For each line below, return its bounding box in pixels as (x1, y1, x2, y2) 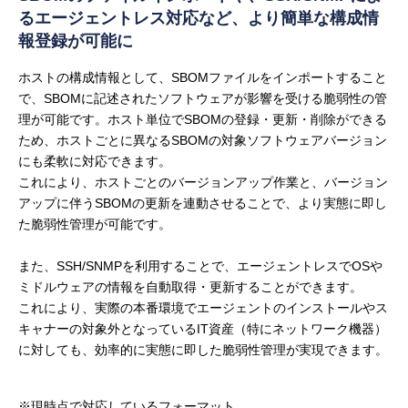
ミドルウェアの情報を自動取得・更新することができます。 (18, 279, 362, 294)
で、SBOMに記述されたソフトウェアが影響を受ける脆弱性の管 (18, 90, 387, 106)
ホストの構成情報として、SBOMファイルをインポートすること (18, 69, 387, 85)
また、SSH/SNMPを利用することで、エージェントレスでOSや (18, 258, 382, 273)
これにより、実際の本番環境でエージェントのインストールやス (18, 300, 388, 315)
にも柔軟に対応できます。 (18, 153, 171, 168)
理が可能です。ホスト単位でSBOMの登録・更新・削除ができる (18, 111, 387, 127)
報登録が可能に (18, 31, 133, 50)
